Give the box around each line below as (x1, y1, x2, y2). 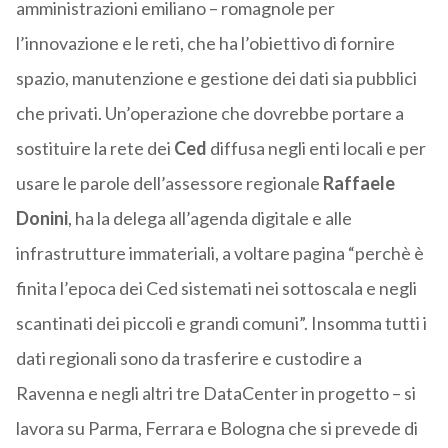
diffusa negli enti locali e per (209, 137, 426, 160)
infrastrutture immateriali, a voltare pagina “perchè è (15, 242, 424, 265)
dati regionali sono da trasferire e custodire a (15, 347, 362, 370)
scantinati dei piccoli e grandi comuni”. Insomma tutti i (15, 312, 427, 335)
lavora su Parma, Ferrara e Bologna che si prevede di (15, 417, 418, 440)
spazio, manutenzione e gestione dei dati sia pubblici (15, 67, 417, 90)
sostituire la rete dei (15, 137, 174, 160)
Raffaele (319, 172, 395, 195)
